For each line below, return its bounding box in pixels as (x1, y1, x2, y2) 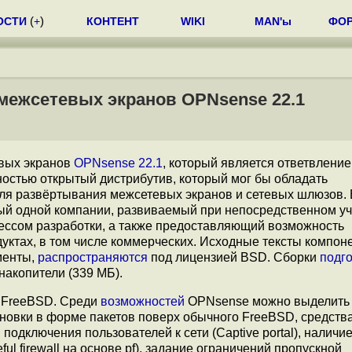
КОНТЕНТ (86, 15, 139, 27)
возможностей (101, 295, 185, 308)
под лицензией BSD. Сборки (148, 251, 320, 264)
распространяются (38, 251, 148, 264)
